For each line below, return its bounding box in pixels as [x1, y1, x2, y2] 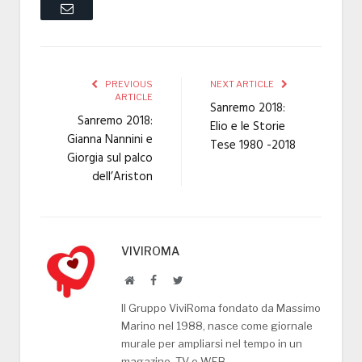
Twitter [182, 274, 216, 286]
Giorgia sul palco [67, 149, 153, 169]
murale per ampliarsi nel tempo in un [121, 337, 302, 351]
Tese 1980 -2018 [210, 136, 296, 156]
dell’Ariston [92, 167, 153, 187]
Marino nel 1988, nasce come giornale [121, 319, 313, 333]
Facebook [156, 274, 200, 286]
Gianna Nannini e [67, 130, 153, 150]
